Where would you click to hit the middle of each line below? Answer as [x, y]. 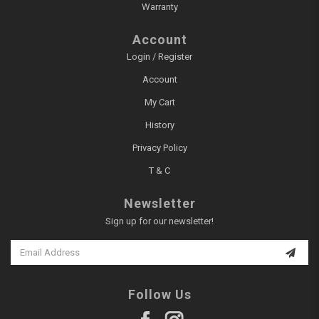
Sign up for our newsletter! [159, 221]
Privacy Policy [159, 148]
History [159, 125]
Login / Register [159, 57]
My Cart [159, 103]
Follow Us [159, 294]
